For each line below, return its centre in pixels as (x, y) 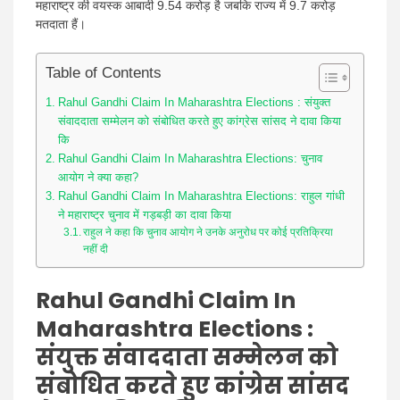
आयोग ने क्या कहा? (98, 177)
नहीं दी (96, 249)
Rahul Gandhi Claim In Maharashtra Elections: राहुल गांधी (201, 196)
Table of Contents (104, 73)
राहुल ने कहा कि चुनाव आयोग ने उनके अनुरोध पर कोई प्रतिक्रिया (208, 232)
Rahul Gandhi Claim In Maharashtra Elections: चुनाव (190, 158)
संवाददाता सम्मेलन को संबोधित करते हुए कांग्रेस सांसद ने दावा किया (199, 121)
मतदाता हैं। (61, 24)
